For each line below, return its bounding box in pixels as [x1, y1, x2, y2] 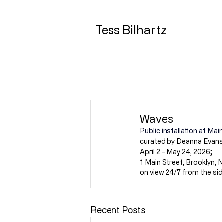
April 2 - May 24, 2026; [140, 148, 212, 155]
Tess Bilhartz [95, 23, 166, 36]
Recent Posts [90, 205, 145, 215]
